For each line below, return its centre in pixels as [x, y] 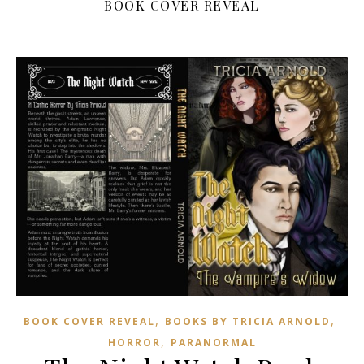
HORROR [134, 343]
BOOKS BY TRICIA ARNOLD [248, 322]
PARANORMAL [213, 343]
